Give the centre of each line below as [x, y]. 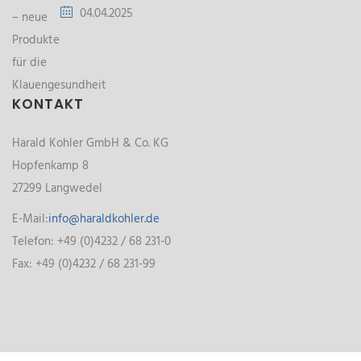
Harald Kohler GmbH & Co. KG [90, 144]
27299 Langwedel [57, 189]
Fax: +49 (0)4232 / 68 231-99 [84, 265]
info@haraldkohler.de [104, 220]
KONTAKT [48, 104]
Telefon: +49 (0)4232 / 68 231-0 [91, 242]
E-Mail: [30, 220]
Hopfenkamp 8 [50, 166]
